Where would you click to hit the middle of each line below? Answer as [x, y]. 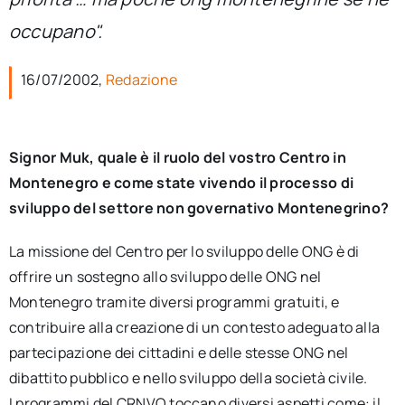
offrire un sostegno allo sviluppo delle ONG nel [165, 277]
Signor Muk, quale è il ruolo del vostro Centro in [177, 157]
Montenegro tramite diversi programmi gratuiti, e [174, 302]
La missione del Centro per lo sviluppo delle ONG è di [184, 251]
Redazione [141, 80]
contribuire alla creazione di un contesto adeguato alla [194, 327]
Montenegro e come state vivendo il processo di [181, 183]
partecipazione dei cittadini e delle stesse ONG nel [179, 353]
